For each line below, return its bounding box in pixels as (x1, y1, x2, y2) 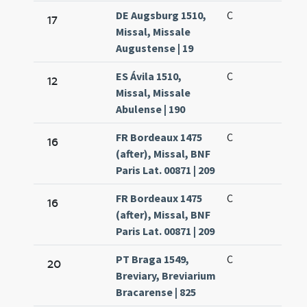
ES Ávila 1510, (116, 69, 182, 84)
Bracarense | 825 (116, 285, 197, 299)
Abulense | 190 (116, 102, 186, 116)
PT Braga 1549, (116, 252, 190, 267)
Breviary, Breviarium (116, 269, 217, 283)
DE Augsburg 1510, (116, 8, 207, 23)
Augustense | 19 (116, 41, 194, 56)
